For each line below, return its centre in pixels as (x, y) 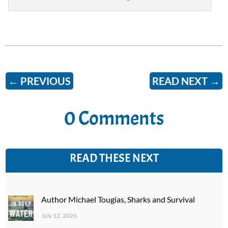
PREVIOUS (46, 81)
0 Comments (114, 118)
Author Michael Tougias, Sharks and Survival (118, 199)
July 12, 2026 (59, 215)
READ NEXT (180, 81)
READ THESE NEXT (114, 158)
